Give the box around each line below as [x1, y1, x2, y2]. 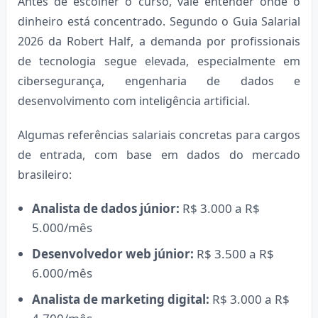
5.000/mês [32, 219, 92, 236]
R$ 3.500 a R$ [194, 245, 274, 262]
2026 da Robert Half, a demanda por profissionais [18, 33, 300, 49]
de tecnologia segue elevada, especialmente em [18, 53, 300, 69]
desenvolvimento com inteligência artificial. [18, 92, 250, 109]
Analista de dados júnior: [32, 199, 180, 216]
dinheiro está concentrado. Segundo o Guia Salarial [18, 13, 300, 29]
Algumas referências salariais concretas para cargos [18, 126, 300, 143]
